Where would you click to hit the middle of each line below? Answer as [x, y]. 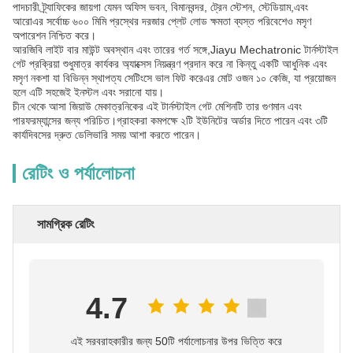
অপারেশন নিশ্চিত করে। [54, 35]
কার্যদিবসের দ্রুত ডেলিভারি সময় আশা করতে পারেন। [107, 135]
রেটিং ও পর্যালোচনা [78, 173]
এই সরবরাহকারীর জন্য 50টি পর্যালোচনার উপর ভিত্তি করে [176, 341]
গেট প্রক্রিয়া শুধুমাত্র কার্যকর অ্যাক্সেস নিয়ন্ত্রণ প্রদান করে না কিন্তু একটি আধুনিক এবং [170, 64]
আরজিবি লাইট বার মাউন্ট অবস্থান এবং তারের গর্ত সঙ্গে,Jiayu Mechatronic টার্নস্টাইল [175, 50]
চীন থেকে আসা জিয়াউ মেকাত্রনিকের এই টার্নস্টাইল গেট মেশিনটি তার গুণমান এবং [157, 106]
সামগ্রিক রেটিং [66, 224]
